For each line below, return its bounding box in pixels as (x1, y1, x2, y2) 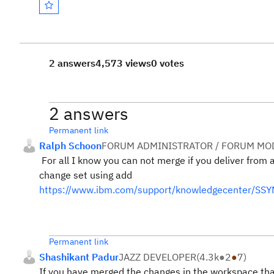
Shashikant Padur (39, 251, 119, 263)
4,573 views (95, 57, 151, 69)
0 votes (151, 57, 184, 69)
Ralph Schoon (39, 139, 102, 152)
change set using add (39, 169, 132, 181)
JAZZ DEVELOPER (119, 251, 196, 263)
